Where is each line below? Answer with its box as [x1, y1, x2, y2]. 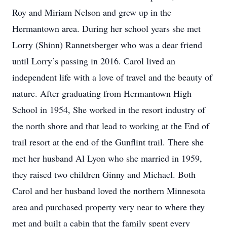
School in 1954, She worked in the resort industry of [12, 103, 205, 116]
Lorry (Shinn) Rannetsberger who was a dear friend [12, 39, 202, 51]
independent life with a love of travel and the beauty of [12, 71, 212, 83]
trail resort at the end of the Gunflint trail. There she [12, 136, 204, 148]
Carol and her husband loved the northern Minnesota [12, 184, 205, 197]
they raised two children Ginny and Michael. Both [12, 168, 196, 180]
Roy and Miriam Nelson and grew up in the [12, 6, 171, 18]
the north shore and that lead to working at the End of [12, 120, 209, 132]
